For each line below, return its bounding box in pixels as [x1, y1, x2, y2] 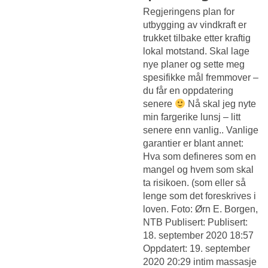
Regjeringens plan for [143, 6, 234, 17]
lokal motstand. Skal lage [143, 45, 249, 56]
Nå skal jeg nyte [185, 98, 257, 109]
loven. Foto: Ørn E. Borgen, [143, 203, 258, 214]
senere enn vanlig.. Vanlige [143, 124, 258, 135]
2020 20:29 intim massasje [143, 256, 257, 267]
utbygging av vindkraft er [143, 19, 246, 30]
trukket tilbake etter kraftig [143, 32, 251, 43]
